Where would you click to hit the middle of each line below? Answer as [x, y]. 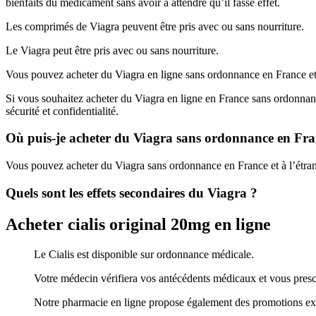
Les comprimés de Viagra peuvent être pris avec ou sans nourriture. [155, 26]
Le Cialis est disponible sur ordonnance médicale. [144, 254]
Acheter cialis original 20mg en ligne [138, 224]
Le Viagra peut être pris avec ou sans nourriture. [112, 50]
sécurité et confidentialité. [62, 111]
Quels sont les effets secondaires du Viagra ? [132, 193]
